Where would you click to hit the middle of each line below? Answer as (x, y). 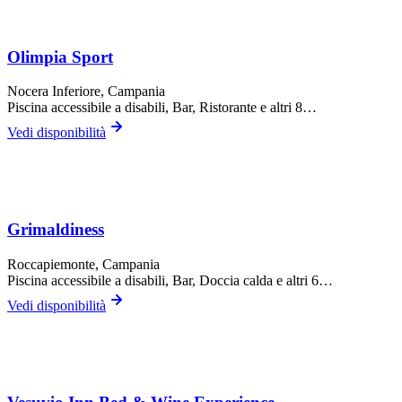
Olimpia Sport (60, 57)
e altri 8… (287, 108)
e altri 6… (303, 280)
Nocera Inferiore (54, 92)
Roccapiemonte (51, 264)
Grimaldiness (56, 230)
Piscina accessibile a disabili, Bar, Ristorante (132, 108)
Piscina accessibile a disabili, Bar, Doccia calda (140, 280)
